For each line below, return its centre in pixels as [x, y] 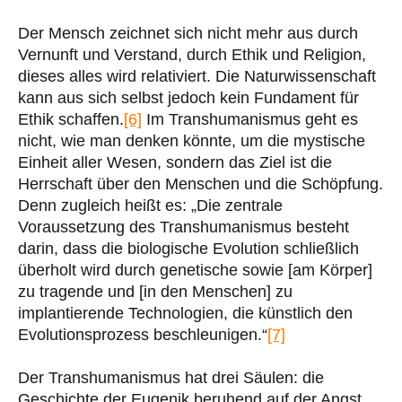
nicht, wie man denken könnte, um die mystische [192, 140]
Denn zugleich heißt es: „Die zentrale [150, 205]
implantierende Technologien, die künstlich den [185, 313]
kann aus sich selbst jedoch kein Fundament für [188, 97]
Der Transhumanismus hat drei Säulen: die [171, 377]
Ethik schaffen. [71, 119]
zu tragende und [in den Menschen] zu [155, 291]
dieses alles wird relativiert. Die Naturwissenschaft [197, 76]
